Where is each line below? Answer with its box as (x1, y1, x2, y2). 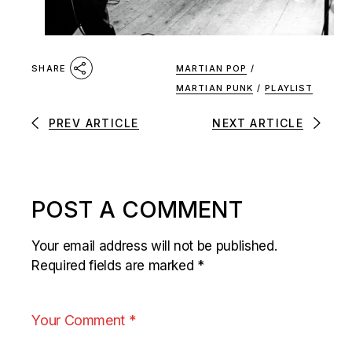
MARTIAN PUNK (176, 82, 254, 94)
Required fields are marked (31, 257, 198, 273)
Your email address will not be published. (31, 237, 277, 254)
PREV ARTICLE (48, 116, 139, 130)
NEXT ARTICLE (212, 116, 304, 130)
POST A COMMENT (31, 195, 244, 223)
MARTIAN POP (176, 63, 247, 75)
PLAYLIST (265, 82, 313, 94)
